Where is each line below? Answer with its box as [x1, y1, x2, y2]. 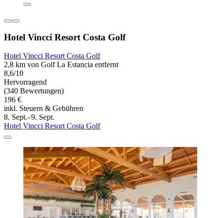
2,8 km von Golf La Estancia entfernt [4, 60, 118, 69]
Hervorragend [4, 78, 47, 87]
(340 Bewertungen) [4, 87, 64, 95]
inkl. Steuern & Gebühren [4, 104, 83, 113]
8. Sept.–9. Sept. [4, 113, 54, 122]
